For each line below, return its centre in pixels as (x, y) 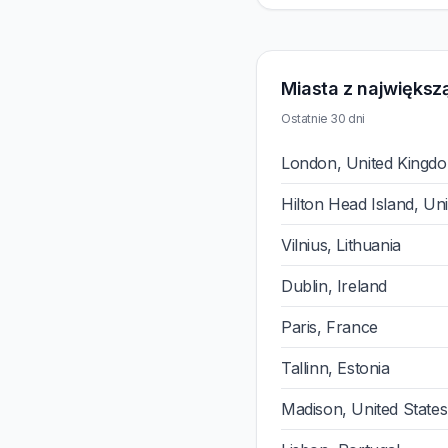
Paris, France (329, 327)
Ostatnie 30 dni (323, 118)
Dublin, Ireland (334, 286)
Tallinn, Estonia (335, 368)
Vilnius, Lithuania (341, 245)
